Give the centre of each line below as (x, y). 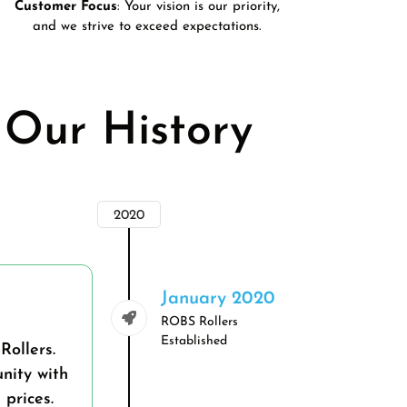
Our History (129, 132)
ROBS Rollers (199, 322)
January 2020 (218, 298)
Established (194, 341)
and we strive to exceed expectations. (147, 26)
